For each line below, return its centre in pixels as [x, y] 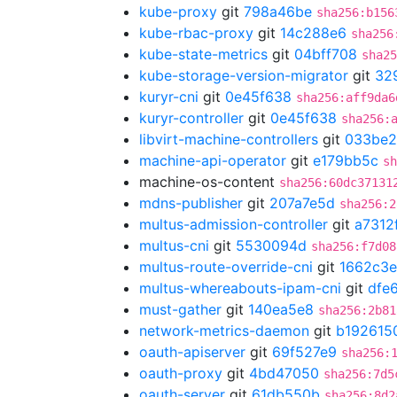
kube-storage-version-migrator [244, 75]
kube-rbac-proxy [196, 33]
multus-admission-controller [234, 224]
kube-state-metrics [203, 54]
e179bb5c [346, 160]
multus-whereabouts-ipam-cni [240, 288]
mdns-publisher [191, 203]
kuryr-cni [169, 97]
